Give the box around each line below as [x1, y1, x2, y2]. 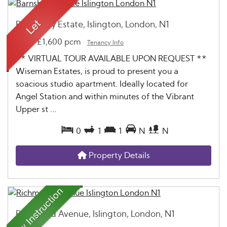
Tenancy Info [87, 39, 124, 46]
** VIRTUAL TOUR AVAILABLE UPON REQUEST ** [16, 54, 207, 63]
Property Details [86, 151, 150, 160]
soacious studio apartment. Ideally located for [16, 80, 188, 88]
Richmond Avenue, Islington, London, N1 [16, 209, 175, 218]
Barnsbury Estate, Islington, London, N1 [16, 20, 169, 29]
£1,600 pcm [37, 37, 87, 46]
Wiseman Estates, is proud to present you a [16, 67, 178, 75]
